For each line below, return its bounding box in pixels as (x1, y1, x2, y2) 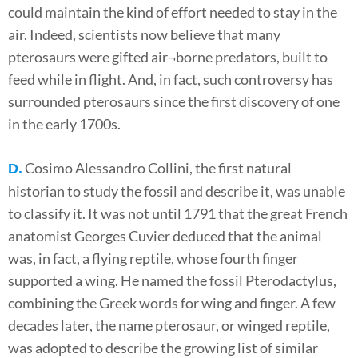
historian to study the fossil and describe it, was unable (8, 182, 345, 201)
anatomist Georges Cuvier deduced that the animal (8, 227, 322, 245)
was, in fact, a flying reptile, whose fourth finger (8, 249, 298, 268)
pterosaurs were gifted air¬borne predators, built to (8, 48, 328, 66)
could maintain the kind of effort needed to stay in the (8, 3, 337, 22)
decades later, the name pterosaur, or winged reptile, (8, 316, 330, 335)
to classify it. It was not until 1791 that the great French (8, 205, 348, 223)
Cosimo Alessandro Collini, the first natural (22, 159, 292, 177)
